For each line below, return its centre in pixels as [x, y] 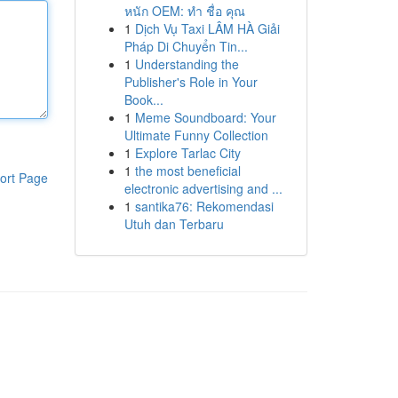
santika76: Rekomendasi [204, 206]
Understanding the [187, 64]
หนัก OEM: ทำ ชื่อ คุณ [184, 11]
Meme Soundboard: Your [205, 117]
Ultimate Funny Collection [196, 135]
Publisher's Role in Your [191, 82]
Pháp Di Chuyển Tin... [186, 46]
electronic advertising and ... [203, 188]
